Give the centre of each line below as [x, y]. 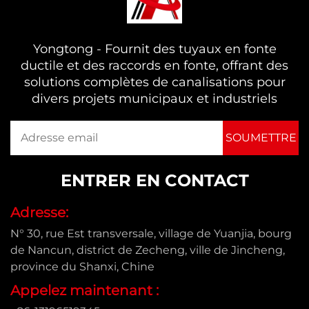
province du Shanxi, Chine [82, 267]
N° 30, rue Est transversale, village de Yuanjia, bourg [151, 234]
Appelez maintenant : [84, 291]
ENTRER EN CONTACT [154, 181]
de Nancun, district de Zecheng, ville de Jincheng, [148, 250]
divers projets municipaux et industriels [154, 99]
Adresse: [39, 213]
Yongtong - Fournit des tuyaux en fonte [154, 49]
